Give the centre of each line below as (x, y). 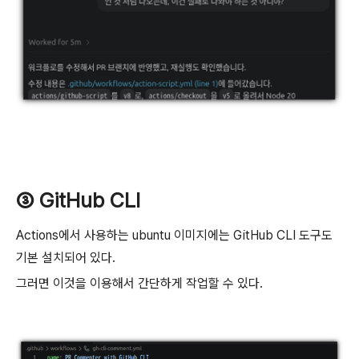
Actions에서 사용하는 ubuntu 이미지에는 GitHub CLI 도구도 (174, 235)
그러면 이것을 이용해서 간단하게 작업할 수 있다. (139, 283)
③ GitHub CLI (78, 200)
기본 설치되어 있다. (66, 258)
